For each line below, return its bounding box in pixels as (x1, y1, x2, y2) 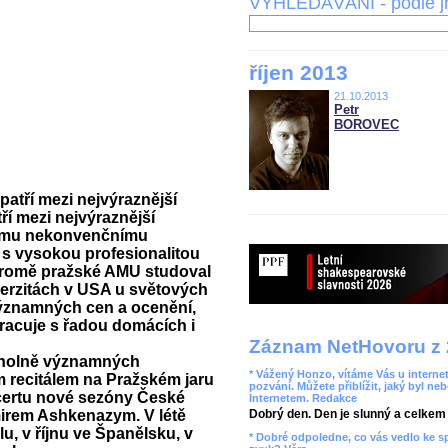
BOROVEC (334, 117, 399, 132)
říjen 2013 (249, 61, 348, 84)
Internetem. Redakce (249, 392, 357, 404)
